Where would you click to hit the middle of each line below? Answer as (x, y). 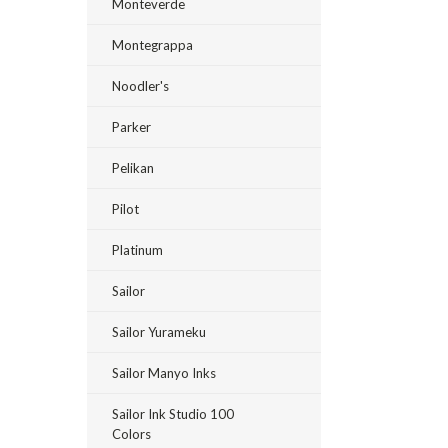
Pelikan (133, 168)
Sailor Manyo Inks (164, 373)
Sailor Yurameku (159, 332)
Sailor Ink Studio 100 (173, 414)
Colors (131, 434)
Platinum (137, 250)
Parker (131, 127)
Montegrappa (152, 45)
